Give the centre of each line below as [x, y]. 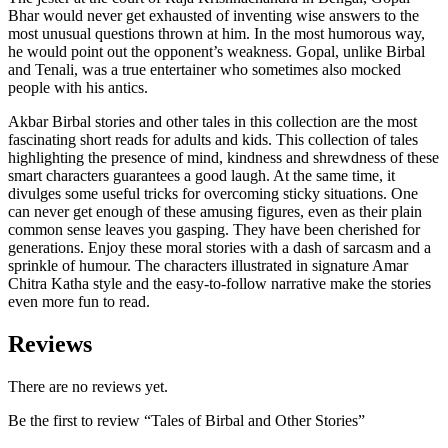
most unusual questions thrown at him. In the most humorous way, [216, 33]
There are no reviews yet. [88, 386]
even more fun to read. [79, 301]
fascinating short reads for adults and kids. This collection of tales [213, 139]
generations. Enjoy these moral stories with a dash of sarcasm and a [219, 247]
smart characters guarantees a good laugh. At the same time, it [201, 175]
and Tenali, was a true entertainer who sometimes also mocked [204, 69]
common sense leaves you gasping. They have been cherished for [214, 229]
